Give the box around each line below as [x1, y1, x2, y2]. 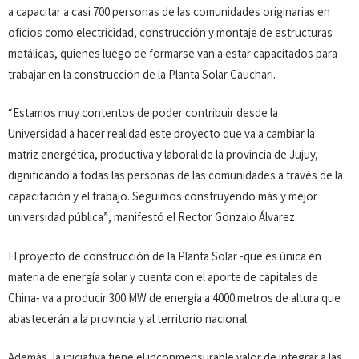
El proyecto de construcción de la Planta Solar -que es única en [8, 248, 321, 267]
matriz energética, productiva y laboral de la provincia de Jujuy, [8, 147, 318, 165]
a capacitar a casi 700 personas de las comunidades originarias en [8, 4, 330, 22]
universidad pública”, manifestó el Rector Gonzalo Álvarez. [8, 210, 297, 228]
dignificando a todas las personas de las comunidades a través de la [8, 168, 343, 186]
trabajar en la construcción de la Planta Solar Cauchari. [8, 67, 276, 85]
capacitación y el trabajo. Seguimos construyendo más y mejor [8, 189, 317, 207]
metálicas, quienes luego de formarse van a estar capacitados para [8, 46, 337, 64]
